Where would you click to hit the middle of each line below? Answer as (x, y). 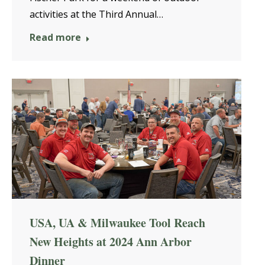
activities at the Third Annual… (96, 14)
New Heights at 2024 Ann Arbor (111, 241)
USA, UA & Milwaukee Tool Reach (117, 222)
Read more (55, 37)
